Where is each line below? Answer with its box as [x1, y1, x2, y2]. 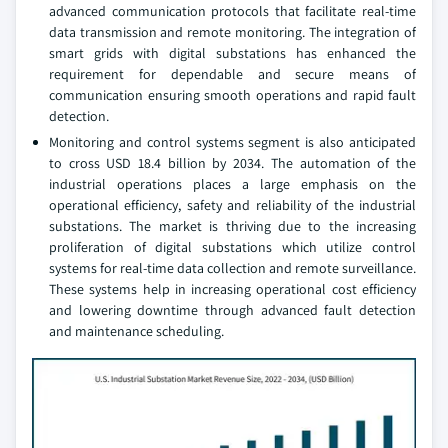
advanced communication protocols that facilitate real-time [49, 2, 416, 21]
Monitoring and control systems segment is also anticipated [49, 133, 416, 152]
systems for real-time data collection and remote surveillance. [49, 259, 416, 278]
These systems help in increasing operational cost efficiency [49, 280, 416, 299]
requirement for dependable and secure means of [49, 65, 416, 84]
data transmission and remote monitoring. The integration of [49, 23, 416, 42]
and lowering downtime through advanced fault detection [49, 301, 416, 320]
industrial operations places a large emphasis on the [49, 175, 416, 194]
